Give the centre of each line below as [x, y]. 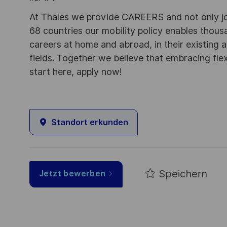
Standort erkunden [90, 122]
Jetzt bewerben [72, 173]
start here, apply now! [76, 72]
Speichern [183, 174]
